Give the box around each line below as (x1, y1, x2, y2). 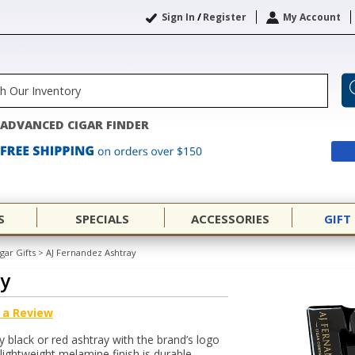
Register (203, 10, 246, 24)
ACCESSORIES (190, 211, 269, 227)
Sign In (162, 10, 195, 24)
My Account (283, 10, 341, 24)
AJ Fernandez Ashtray (46, 246, 136, 258)
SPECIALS (75, 211, 129, 227)
